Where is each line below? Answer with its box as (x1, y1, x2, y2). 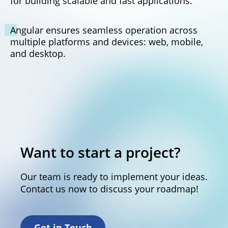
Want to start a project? (20, 142, 181, 162)
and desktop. (10, 47, 66, 60)
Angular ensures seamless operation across (10, 24, 197, 36)
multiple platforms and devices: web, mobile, (10, 36, 203, 48)
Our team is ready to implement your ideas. (20, 170, 208, 183)
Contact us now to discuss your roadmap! (20, 183, 198, 195)
